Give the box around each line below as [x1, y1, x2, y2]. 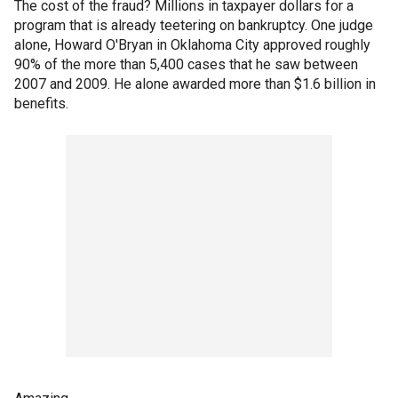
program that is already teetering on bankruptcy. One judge [14, 17, 373, 35]
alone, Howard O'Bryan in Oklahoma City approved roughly [14, 36, 370, 54]
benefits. [14, 95, 68, 113]
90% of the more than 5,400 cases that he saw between [14, 56, 358, 74]
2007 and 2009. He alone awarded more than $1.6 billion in [14, 76, 376, 93]
